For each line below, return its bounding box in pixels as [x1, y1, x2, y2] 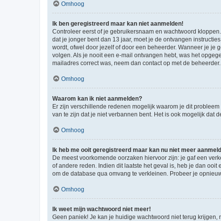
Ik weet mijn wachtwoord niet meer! [52, 205, 151, 213]
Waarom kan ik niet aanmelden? [52, 95, 142, 102]
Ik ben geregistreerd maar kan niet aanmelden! [52, 20, 184, 27]
